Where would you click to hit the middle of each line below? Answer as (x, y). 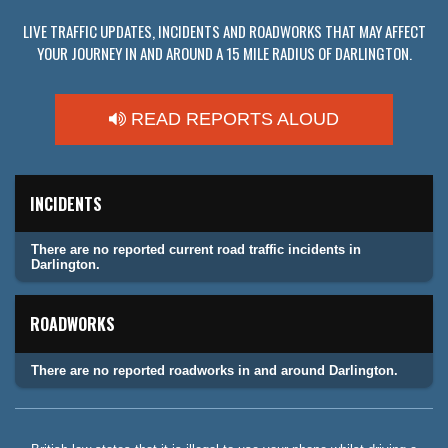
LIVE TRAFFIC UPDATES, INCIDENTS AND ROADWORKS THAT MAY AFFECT (224, 31)
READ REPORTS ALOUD (232, 119)
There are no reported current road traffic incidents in (196, 250)
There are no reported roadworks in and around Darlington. (214, 370)
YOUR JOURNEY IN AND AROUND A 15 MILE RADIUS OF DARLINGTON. (224, 53)
